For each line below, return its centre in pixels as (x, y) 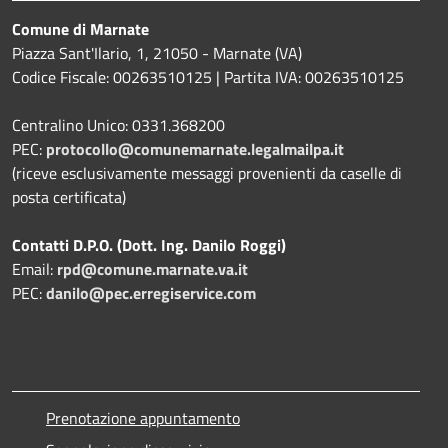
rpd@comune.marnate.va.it (152, 268)
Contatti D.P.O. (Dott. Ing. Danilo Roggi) (149, 244)
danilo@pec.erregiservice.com (151, 292)
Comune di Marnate (80, 28)
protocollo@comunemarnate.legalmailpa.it (195, 148)
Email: (34, 268)
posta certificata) (69, 196)
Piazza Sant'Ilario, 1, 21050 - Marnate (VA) (157, 52)
